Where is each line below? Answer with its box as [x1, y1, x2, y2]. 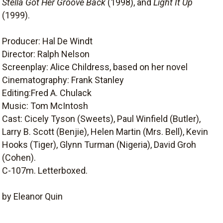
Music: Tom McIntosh [2, 101, 88, 111]
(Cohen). [2, 152, 36, 163]
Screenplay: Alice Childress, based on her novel [2, 62, 188, 72]
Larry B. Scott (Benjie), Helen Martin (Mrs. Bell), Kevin [2, 126, 208, 137]
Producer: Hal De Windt [2, 36, 93, 46]
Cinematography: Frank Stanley [2, 75, 124, 85]
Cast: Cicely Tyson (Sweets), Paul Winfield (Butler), [2, 113, 201, 124]
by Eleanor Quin [2, 191, 63, 202]
